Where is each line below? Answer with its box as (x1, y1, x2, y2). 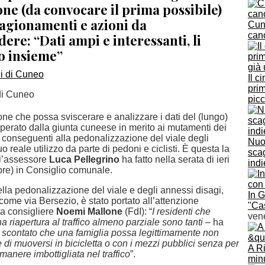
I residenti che (152, 206, 211, 216)
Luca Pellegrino (49, 154, 119, 164)
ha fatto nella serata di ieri (119, 154, 230, 164)
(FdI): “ (122, 206, 152, 216)
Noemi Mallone (56, 206, 122, 216)
